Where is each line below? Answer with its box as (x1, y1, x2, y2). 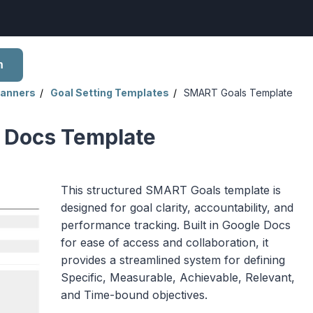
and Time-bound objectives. (60, 287, 208, 302)
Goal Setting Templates (50, 87, 169, 99)
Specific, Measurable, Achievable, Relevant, (60, 270, 295, 284)
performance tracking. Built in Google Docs (60, 217, 291, 232)
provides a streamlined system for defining (60, 252, 285, 267)
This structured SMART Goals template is (60, 182, 281, 197)
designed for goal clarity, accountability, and (60, 200, 293, 214)
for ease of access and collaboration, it (60, 235, 268, 249)
